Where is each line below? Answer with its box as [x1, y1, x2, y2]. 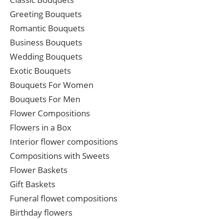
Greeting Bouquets [10, 8, 82, 20]
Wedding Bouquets [10, 51, 82, 63]
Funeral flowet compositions [10, 193, 117, 204]
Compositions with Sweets [10, 150, 109, 162]
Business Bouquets [10, 37, 82, 48]
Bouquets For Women [10, 79, 93, 91]
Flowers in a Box [10, 122, 71, 133]
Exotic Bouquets [10, 65, 71, 77]
